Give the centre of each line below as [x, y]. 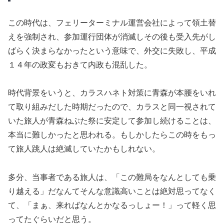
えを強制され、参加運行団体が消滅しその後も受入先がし [112, 36]
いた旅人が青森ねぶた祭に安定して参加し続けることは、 [112, 121]
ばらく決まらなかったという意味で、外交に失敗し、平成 [112, 50]
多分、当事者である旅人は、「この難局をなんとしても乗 [112, 177]
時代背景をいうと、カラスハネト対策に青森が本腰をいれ [112, 93]
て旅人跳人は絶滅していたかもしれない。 [84, 149]
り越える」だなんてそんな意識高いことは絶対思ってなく [112, 191]
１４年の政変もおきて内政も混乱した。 [80, 64]
